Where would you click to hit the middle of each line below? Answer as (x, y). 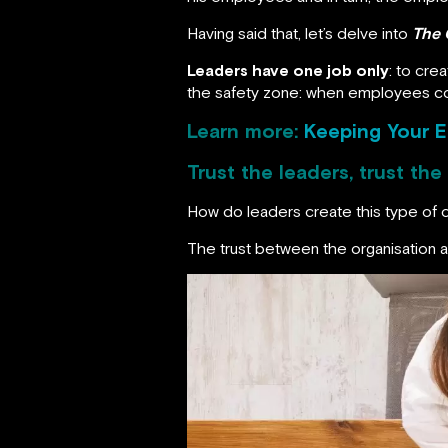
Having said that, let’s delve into (299, 33)
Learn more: (242, 131)
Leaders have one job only (288, 70)
